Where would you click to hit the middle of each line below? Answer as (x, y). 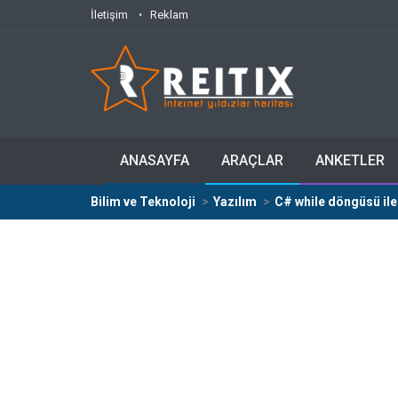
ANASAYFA (155, 160)
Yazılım (235, 202)
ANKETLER (350, 160)
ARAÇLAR (252, 160)
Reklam (169, 15)
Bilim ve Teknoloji (143, 202)
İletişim (109, 15)
